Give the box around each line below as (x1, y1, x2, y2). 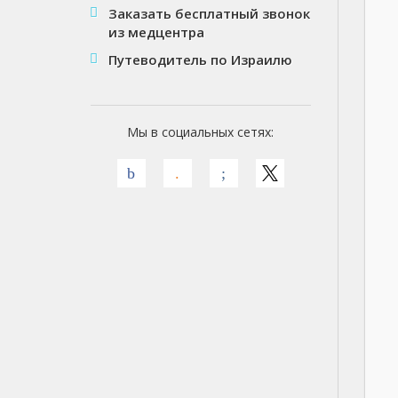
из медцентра (108, 23, 204, 41)
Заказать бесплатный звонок (108, 4, 310, 22)
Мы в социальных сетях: (127, 123, 275, 140)
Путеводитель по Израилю (108, 51, 292, 68)
